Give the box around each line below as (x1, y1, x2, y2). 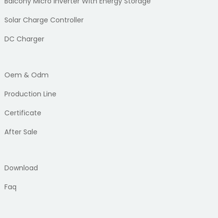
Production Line (4, 89, 56, 99)
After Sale (4, 127, 37, 137)
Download (4, 163, 38, 173)
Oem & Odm (4, 70, 49, 80)
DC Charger (4, 34, 44, 44)
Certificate (4, 108, 41, 118)
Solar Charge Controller (4, 15, 84, 25)
